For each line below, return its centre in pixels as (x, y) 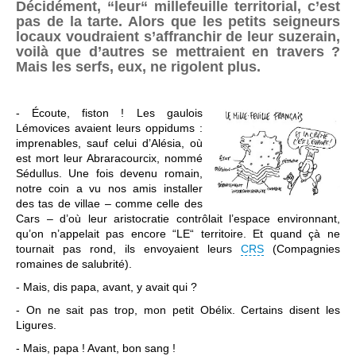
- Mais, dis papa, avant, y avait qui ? (106, 287)
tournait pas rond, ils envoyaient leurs (128, 249)
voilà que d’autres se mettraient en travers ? (178, 52)
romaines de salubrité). (74, 264)
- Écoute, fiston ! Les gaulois (109, 113)
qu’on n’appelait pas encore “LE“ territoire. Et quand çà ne (178, 234)
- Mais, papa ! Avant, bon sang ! (96, 348)
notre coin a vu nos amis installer (109, 188)
